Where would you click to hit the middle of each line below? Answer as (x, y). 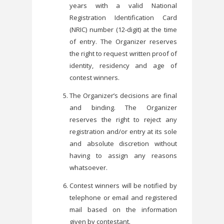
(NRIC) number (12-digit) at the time (123, 29)
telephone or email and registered (123, 197)
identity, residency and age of (123, 65)
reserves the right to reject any (123, 119)
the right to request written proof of (123, 53)
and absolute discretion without (123, 143)
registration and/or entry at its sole (123, 131)
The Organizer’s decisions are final (123, 95)
